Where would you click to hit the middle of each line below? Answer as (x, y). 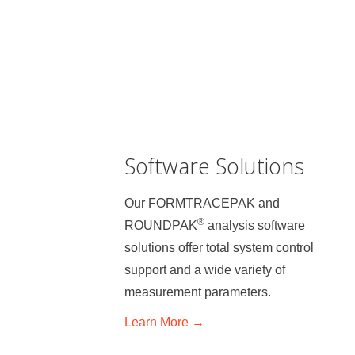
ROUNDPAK (161, 226)
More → (182, 322)
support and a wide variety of (205, 270)
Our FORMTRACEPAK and (202, 204)
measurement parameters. (198, 292)
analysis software (255, 226)
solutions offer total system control (219, 248)
